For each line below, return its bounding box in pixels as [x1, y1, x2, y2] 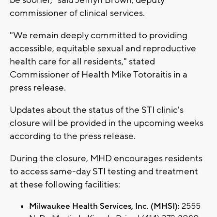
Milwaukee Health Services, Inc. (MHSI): [29, 201, 180, 212]
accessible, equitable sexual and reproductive [10, 42, 196, 54]
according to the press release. [10, 130, 138, 142]
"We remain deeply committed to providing [10, 29, 187, 41]
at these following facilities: [10, 178, 122, 190]
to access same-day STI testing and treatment [10, 165, 198, 177]
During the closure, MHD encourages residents [10, 152, 202, 164]
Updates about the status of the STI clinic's [10, 104, 184, 116]
